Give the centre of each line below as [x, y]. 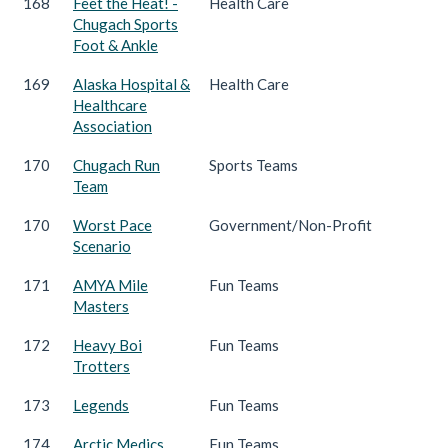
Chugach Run [116, 164]
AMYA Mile [110, 284]
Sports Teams [253, 164]
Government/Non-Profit [290, 224]
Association [112, 125]
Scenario [102, 245]
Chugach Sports [125, 23]
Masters [101, 305]
